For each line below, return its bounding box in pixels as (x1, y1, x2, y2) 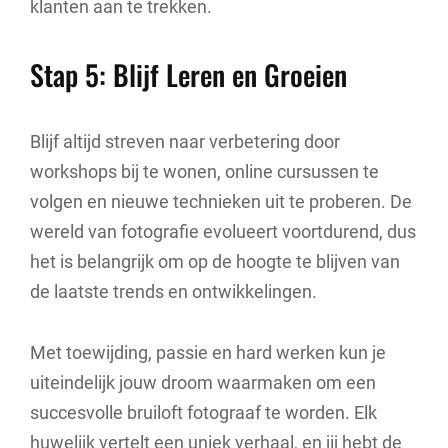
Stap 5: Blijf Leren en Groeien (30, 54, 347, 96)
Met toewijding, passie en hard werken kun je (30, 342, 386, 364)
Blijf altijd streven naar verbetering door (30, 130, 340, 152)
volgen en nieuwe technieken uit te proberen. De (30, 190, 412, 212)
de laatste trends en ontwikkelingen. (30, 280, 317, 302)
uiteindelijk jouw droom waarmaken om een (30, 372, 376, 394)
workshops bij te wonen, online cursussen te (30, 160, 379, 182)
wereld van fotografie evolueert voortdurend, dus (30, 220, 416, 242)
